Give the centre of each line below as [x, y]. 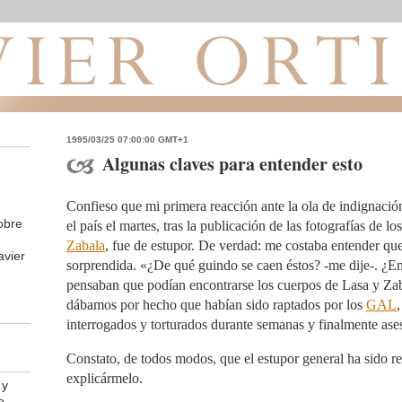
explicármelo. [105, 378]
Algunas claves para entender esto [232, 164]
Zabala [86, 245]
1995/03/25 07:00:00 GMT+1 [127, 140]
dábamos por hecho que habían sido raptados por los [216, 305]
